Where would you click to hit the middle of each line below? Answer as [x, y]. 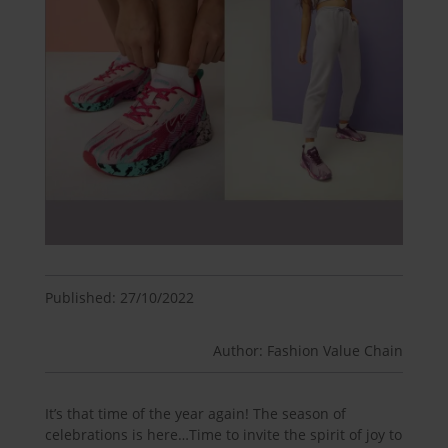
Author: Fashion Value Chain [308, 350]
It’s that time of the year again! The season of [195, 413]
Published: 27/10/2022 [119, 297]
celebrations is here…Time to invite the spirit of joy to [223, 434]
